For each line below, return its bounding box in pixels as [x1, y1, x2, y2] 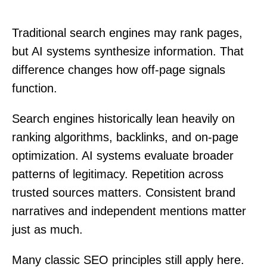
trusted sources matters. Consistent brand [12, 185, 235, 199]
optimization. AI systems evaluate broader [12, 148, 234, 162]
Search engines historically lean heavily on [12, 111, 235, 125]
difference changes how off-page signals [12, 63, 225, 76]
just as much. [12, 222, 83, 236]
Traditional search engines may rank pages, [12, 26, 243, 39]
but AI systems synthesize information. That [12, 44, 244, 58]
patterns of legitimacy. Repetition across [12, 167, 223, 181]
